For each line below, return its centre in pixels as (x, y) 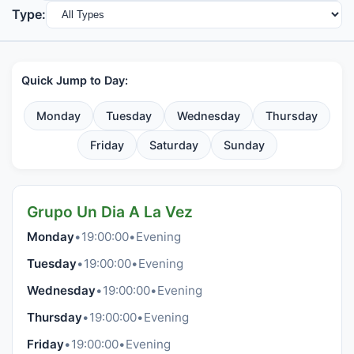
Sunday (244, 145)
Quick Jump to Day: (75, 80)
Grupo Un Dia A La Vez (110, 212)
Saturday (173, 145)
